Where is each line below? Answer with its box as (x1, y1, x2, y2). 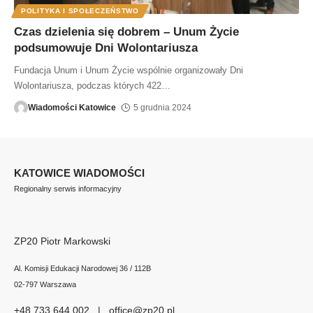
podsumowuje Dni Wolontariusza (14, 41, 198, 54)
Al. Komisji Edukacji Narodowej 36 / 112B (14, 263, 151, 272)
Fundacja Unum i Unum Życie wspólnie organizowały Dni (14, 64, 243, 75)
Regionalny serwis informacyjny (14, 184, 122, 193)
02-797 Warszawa (14, 279, 76, 289)
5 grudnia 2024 (133, 102, 192, 112)
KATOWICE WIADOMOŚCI (14, 166, 145, 179)
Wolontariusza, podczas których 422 (14, 80, 161, 91)
